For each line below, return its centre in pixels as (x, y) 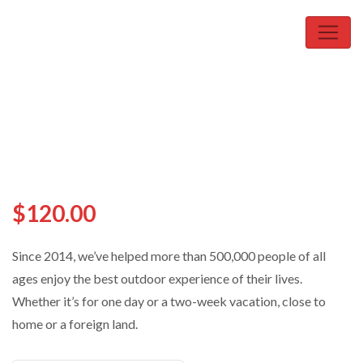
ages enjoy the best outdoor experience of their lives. (157, 278)
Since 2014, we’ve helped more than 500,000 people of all (169, 255)
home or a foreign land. (75, 323)
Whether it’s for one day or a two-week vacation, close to (169, 301)
